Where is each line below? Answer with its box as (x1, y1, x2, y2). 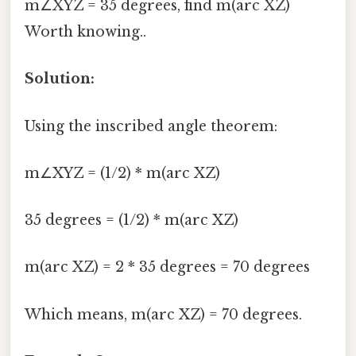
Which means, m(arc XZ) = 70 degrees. (25, 305, 302, 323)
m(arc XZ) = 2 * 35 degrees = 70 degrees (25, 258, 310, 277)
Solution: (25, 70, 95, 88)
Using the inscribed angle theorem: (25, 117, 277, 135)
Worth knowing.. (25, 23, 146, 41)
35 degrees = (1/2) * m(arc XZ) (25, 211, 238, 230)
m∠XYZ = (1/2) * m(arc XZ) (25, 164, 220, 182)
